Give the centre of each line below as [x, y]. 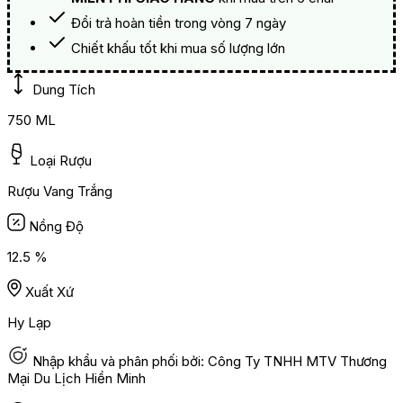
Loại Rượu [61, 161]
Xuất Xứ [49, 292]
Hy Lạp [29, 323]
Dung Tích [64, 90]
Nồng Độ [56, 227]
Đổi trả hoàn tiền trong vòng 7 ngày [179, 23]
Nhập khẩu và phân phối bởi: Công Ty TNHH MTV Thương [210, 362]
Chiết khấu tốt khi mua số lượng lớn [178, 49]
